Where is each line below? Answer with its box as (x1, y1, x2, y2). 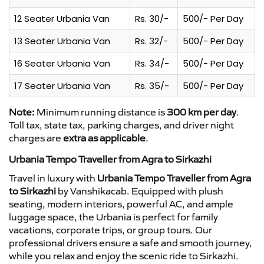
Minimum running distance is (35, 105, 167, 118)
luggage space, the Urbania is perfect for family (9, 210, 218, 223)
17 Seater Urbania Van (14, 79, 110, 92)
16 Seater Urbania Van (14, 57, 110, 70)
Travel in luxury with (9, 171, 97, 184)
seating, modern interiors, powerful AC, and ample (9, 197, 233, 210)
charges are (9, 131, 63, 144)
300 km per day (167, 105, 236, 118)
